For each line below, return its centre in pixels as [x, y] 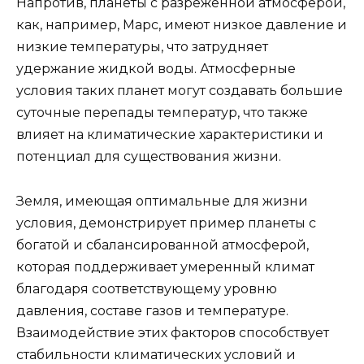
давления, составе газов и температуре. [152, 310]
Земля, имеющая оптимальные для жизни [162, 201]
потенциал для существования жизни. [149, 157]
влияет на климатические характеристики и [170, 135]
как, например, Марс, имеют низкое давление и [182, 25]
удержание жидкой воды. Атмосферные [156, 69]
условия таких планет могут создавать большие [180, 91]
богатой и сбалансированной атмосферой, [162, 245]
